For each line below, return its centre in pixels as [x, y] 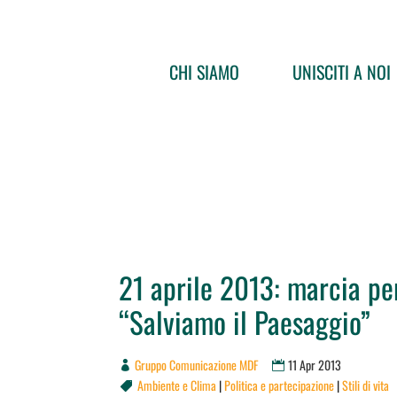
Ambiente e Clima [176, 385]
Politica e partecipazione [279, 385]
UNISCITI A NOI [342, 72]
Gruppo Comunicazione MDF [197, 365]
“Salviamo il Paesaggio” [245, 323]
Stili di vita [365, 385]
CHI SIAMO [205, 72]
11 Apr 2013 [315, 365]
